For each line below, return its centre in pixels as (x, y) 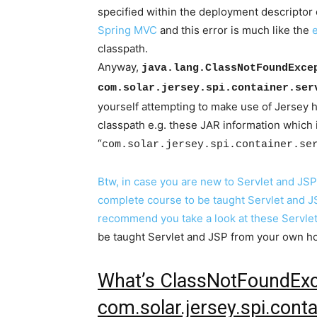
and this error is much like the (235, 30)
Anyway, (120, 67)
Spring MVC (127, 30)
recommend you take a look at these (190, 219)
